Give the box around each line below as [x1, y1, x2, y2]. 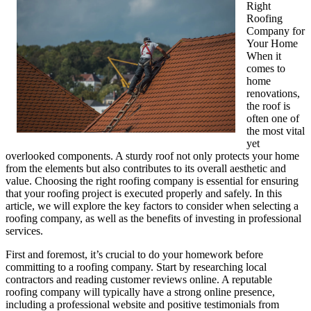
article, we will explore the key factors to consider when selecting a [6, 200, 299, 212]
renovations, [246, 87, 300, 100]
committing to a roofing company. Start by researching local [6, 261, 267, 274]
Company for [246, 25, 305, 37]
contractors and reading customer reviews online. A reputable [6, 274, 272, 286]
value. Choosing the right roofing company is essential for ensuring [6, 175, 299, 187]
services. [6, 225, 43, 237]
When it [246, 50, 281, 62]
